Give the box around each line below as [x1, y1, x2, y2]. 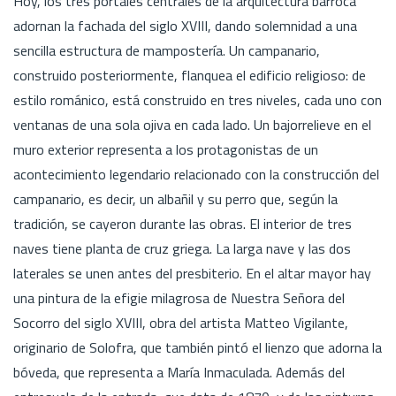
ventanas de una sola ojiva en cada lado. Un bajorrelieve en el [13, 113, 371, 135]
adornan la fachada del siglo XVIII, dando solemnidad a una [13, 14, 357, 36]
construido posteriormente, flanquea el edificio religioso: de [13, 64, 366, 86]
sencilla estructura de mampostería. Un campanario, [13, 39, 320, 61]
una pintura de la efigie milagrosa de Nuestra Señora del [13, 286, 345, 308]
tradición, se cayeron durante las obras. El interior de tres [13, 212, 352, 234]
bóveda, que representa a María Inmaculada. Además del [13, 361, 345, 383]
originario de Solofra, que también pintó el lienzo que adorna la [13, 336, 382, 358]
